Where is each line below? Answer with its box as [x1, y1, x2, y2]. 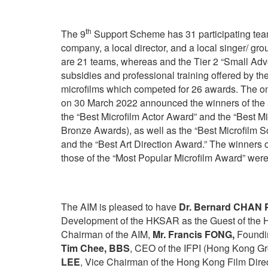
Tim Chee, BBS [61, 241, 130, 255]
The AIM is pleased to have [61, 200, 179, 214]
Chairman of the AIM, [61, 227, 153, 241]
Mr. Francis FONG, [153, 227, 234, 241]
